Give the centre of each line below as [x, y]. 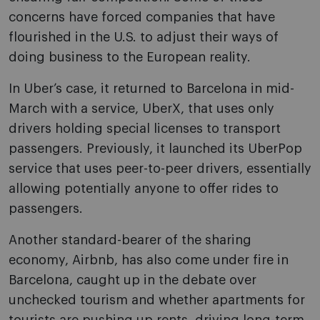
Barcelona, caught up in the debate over [132, 280]
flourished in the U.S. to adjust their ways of [144, 37]
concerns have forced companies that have [142, 17]
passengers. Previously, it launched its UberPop [155, 149]
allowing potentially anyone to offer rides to [144, 189]
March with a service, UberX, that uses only [141, 109]
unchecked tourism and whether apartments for [157, 300]
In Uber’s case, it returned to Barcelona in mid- [151, 89]
